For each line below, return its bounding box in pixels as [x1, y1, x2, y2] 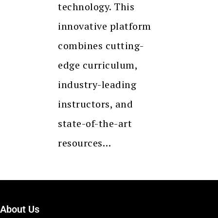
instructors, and [58, 97, 133, 110]
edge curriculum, [58, 58, 137, 72]
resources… [58, 136, 111, 149]
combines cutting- [58, 38, 144, 52]
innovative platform [58, 19, 151, 33]
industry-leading [58, 77, 136, 91]
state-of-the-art [58, 116, 132, 130]
